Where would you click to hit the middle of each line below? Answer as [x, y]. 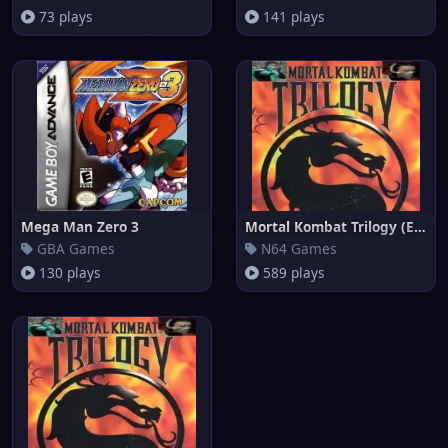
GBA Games [74, 248]
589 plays [292, 272]
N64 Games [297, 248]
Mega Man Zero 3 [80, 226]
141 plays [292, 16]
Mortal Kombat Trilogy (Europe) [420, 226]
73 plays [64, 16]
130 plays [68, 272]
